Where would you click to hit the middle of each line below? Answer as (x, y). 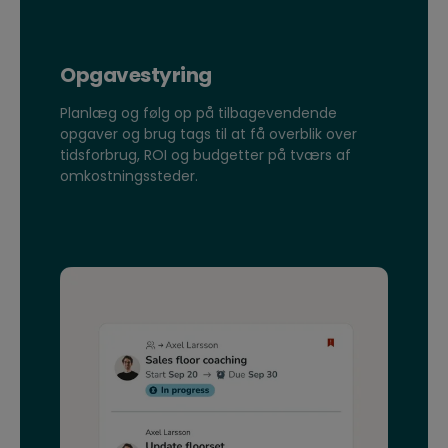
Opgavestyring (136, 74)
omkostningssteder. (129, 175)
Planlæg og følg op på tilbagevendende (198, 112)
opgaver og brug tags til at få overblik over (208, 133)
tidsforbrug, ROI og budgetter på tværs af (205, 154)
